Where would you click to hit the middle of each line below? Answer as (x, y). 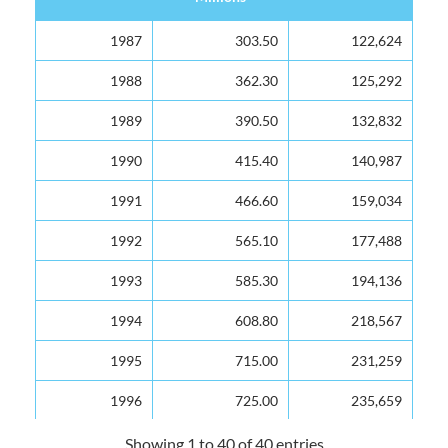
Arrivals (350, 32)
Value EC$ (220, 32)
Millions (220, 55)
